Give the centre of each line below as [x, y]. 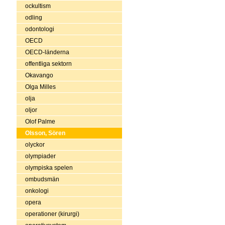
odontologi [39, 29]
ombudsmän [42, 179]
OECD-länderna [47, 52]
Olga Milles [40, 87]
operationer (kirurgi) [52, 214]
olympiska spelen [49, 167]
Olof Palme [40, 121]
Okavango [39, 75]
